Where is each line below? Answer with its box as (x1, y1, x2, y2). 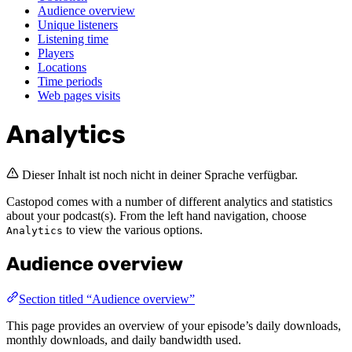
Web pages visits (38, 88, 120, 102)
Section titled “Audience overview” (19, 291, 195, 306)
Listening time (38, 31, 108, 46)
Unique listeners (38, 17, 118, 31)
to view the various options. (63, 222, 203, 236)
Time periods (38, 74, 102, 88)
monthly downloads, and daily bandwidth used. (6, 332, 241, 346)
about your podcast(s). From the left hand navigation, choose (6, 208, 306, 222)
